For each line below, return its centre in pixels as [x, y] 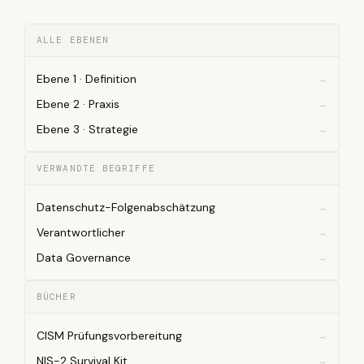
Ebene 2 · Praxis [78, 104]
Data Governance [84, 258]
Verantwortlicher [81, 232]
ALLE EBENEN [73, 40]
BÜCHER [56, 297]
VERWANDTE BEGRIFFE [96, 168]
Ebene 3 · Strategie [87, 129]
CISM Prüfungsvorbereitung [109, 336]
